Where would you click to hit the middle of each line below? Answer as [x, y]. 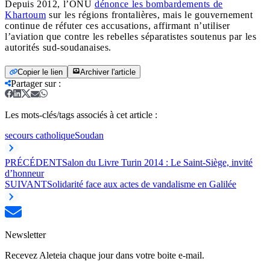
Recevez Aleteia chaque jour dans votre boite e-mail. [105, 255]
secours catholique [40, 135]
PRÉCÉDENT [33, 162]
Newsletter [25, 234]
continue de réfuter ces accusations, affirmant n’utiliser [118, 25]
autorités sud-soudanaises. [58, 47]
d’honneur [24, 173]
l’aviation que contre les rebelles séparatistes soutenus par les [130, 36]
